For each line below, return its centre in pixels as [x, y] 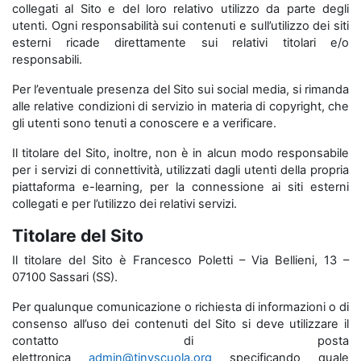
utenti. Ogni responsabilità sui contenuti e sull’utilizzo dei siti [180, 26]
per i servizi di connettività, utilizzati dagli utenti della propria [180, 170]
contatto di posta [180, 341]
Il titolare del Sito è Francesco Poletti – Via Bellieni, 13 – [180, 260]
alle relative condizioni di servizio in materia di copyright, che [180, 106]
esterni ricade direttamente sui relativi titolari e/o [180, 43]
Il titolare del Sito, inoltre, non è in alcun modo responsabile [180, 153]
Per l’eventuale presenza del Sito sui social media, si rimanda [180, 89]
